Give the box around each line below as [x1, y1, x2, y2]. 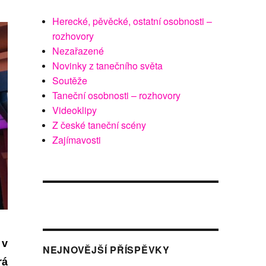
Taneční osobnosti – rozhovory [52, 88, 181, 102]
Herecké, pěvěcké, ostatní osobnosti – [52, 14, 213, 28]
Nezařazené [52, 44, 104, 58]
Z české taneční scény [52, 118, 147, 132]
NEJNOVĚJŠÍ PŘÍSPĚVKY [42, 243, 170, 256]
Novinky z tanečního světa [52, 59, 163, 72]
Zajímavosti [52, 133, 102, 147]
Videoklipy [52, 103, 97, 117]
